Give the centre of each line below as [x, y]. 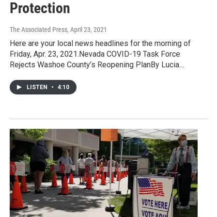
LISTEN [38, 87]
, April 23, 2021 [87, 30]
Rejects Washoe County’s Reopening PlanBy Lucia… [97, 65]
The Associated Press [39, 30]
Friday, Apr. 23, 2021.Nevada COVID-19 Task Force [95, 54]
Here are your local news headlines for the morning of [100, 44]
